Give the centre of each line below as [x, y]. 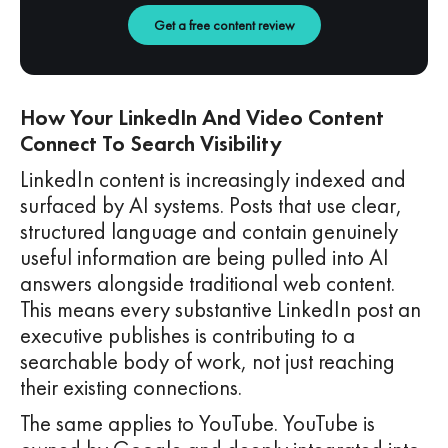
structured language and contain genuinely [209, 232]
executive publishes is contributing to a [187, 336]
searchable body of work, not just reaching [207, 362]
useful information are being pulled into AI [204, 258]
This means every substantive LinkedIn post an [220, 310]
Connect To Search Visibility [151, 144]
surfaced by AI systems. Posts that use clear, [211, 206]
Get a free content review [224, 25]
